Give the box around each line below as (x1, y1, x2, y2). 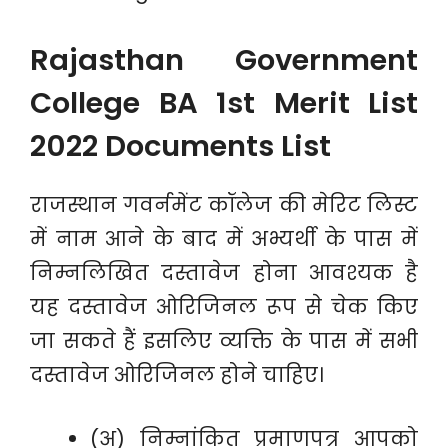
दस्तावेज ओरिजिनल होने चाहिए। (30, 361, 324, 389)
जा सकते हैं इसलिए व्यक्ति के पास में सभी (30, 327, 418, 355)
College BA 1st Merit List (30, 83, 418, 123)
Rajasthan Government (30, 40, 418, 80)
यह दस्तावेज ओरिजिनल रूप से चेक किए (30, 293, 418, 321)
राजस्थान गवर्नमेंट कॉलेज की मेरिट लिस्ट (30, 191, 418, 219)
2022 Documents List (30, 126, 331, 166)
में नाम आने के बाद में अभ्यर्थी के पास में (30, 225, 418, 253)
